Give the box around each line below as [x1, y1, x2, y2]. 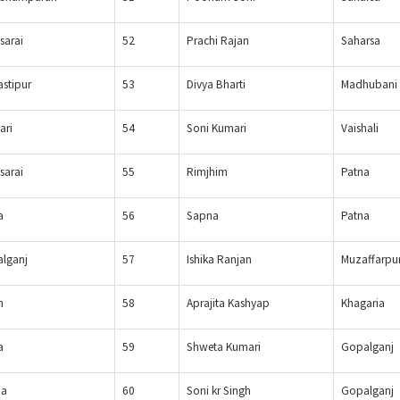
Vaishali [341, 121, 379, 137]
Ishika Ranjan [187, 252, 252, 268]
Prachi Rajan [187, 33, 249, 49]
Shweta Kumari [187, 339, 261, 355]
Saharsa [341, 33, 380, 49]
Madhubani [341, 77, 397, 93]
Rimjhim [187, 164, 228, 180]
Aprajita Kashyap [187, 296, 270, 312]
